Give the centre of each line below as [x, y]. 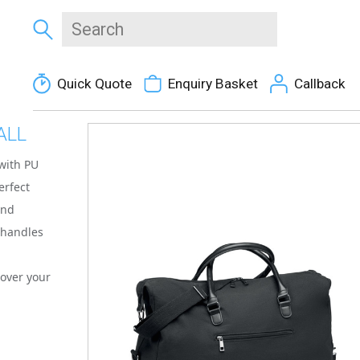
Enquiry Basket [213, 84]
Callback [319, 84]
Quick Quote [94, 84]
